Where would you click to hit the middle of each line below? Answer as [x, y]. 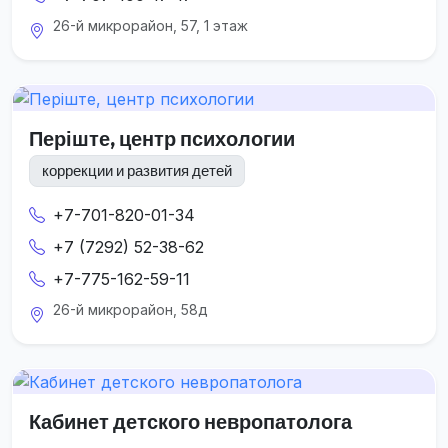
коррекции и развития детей [137, 171]
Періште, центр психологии [162, 138]
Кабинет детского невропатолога [190, 422]
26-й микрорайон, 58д [130, 309]
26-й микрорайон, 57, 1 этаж [150, 26]
